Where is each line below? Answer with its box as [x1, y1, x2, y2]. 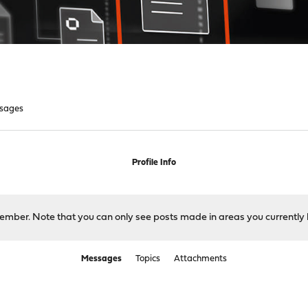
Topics [135, 254, 160, 263]
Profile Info [131, 158, 176, 167]
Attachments [173, 254, 227, 263]
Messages [80, 254, 122, 263]
